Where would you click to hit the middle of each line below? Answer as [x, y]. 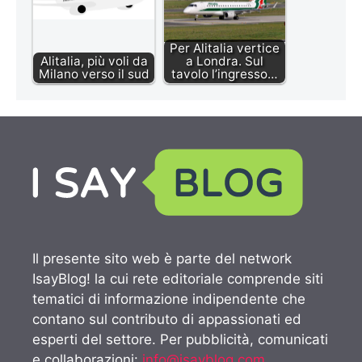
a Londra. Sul [225, 61]
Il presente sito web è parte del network [162, 258]
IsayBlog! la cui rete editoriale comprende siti [178, 278]
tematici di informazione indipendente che [169, 299]
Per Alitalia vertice [225, 48]
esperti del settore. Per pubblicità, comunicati [180, 339]
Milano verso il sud [94, 74]
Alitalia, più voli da [94, 61]
